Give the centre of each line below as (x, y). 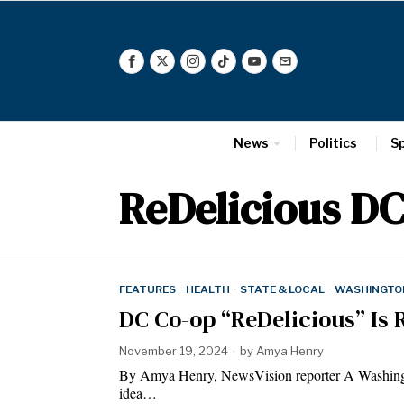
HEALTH (208, 289)
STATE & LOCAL (282, 289)
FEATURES (147, 289)
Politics (333, 143)
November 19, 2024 (174, 351)
